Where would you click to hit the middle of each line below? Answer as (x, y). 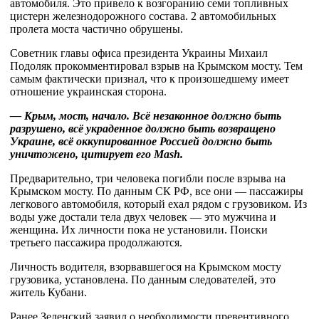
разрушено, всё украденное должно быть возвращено (143, 129)
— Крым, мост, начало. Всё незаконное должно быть (146, 116)
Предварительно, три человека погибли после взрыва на (148, 178)
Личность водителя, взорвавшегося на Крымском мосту (146, 267)
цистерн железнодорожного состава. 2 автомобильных (143, 16)
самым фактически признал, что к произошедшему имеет (150, 79)
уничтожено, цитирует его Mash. (96, 154)
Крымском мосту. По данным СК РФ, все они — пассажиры (157, 191)
